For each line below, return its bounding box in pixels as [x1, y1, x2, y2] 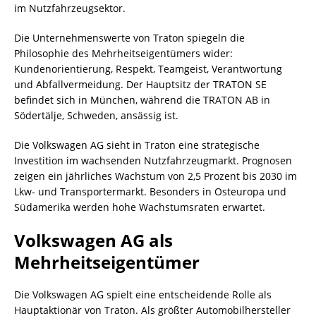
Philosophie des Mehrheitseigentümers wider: [14, 46, 233, 60]
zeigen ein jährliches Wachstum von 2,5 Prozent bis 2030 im [14, 169, 297, 183]
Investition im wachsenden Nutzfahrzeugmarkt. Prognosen [14, 153, 292, 167]
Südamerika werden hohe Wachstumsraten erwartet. [14, 200, 265, 214]
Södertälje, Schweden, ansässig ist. [14, 108, 178, 122]
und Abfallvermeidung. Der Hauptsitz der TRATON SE [14, 77, 267, 91]
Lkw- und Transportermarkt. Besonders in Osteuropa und [14, 184, 286, 198]
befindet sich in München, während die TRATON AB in [14, 92, 270, 107]
